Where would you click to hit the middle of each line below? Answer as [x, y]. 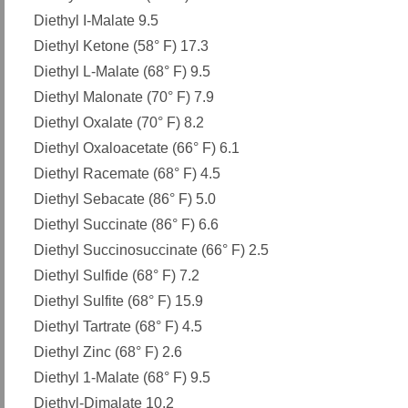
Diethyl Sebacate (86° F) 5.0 [125, 199]
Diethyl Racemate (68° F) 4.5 [127, 174]
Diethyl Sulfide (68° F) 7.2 [117, 276]
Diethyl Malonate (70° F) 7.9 [124, 97]
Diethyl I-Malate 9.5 [96, 21]
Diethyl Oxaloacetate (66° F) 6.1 [137, 148]
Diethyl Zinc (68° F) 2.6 [108, 352]
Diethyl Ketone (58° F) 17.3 [121, 46]
